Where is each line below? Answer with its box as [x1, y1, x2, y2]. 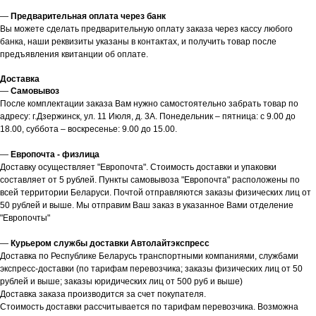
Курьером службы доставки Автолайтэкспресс [11, 238, 209, 248]
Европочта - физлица [11, 150, 99, 159]
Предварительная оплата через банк [8, 11, 166, 21]
